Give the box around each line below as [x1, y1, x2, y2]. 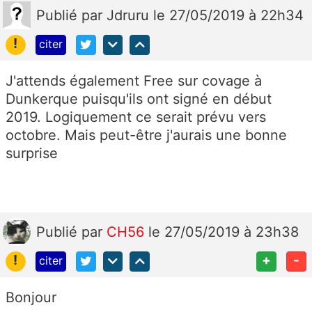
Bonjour [6, 288, 56, 306]
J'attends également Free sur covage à [6, 72, 262, 89]
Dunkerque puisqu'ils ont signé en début [6, 90, 272, 107]
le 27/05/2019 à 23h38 [148, 223, 299, 240]
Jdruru [107, 7, 153, 24]
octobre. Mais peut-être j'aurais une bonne [6, 126, 287, 143]
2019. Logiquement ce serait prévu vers [6, 108, 266, 125]
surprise [6, 144, 62, 162]
